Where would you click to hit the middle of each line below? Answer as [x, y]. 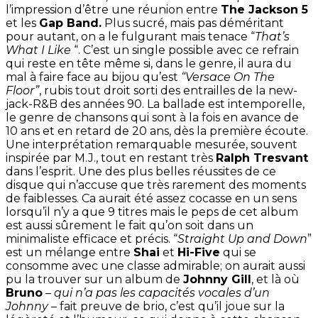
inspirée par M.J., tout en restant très [111, 158]
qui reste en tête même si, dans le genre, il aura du [149, 63]
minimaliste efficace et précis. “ [92, 238]
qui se [238, 252]
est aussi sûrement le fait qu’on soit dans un [130, 225]
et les [22, 23]
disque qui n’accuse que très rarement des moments [156, 185]
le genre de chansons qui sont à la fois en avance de [152, 117]
